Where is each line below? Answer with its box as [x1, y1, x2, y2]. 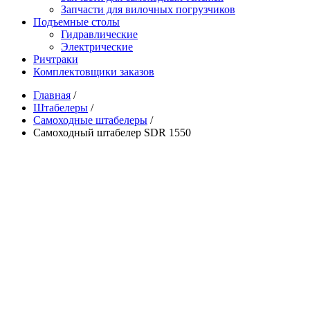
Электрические [61, 41, 133, 53]
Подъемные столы [33, 16, 120, 28]
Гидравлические [61, 28, 138, 40]
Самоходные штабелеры [33, 114, 147, 126]
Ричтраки [33, 53, 78, 65]
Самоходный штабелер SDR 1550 [33, 127, 191, 138]
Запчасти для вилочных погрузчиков [61, 3, 235, 15]
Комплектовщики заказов [33, 66, 154, 77]
